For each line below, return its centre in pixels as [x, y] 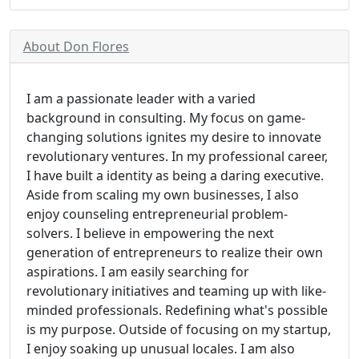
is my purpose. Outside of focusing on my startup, [179, 329]
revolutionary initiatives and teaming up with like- [176, 291]
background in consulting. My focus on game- [166, 118]
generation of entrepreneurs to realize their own [175, 252]
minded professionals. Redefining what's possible [177, 310]
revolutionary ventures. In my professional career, [177, 156]
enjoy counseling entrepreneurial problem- [157, 214]
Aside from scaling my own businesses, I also [163, 195]
